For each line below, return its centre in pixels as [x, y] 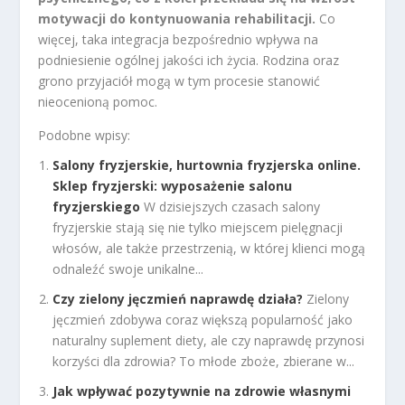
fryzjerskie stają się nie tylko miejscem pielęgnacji [198, 227]
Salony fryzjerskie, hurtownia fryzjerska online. [207, 165]
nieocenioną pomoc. [98, 102]
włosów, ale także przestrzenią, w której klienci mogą [209, 248]
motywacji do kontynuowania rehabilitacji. [177, 19]
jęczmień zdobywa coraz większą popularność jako [203, 319]
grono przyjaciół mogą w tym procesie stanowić [179, 81]
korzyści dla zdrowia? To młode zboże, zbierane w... [204, 361]
